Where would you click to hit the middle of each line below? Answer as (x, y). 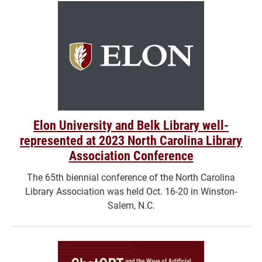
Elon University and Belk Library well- (131, 125)
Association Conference (131, 156)
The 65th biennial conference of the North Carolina (131, 177)
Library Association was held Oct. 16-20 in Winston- (131, 191)
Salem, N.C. (131, 205)
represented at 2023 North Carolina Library (131, 140)
